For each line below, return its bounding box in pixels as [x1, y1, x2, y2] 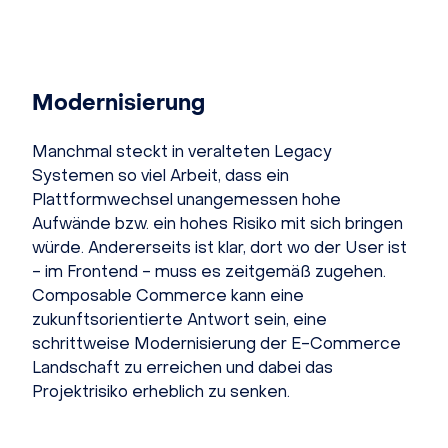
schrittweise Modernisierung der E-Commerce [32, 332, 401, 354]
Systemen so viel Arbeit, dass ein [32, 164, 289, 186]
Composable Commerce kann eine [32, 284, 304, 306]
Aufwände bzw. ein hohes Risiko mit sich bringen [32, 212, 403, 234]
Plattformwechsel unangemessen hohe [32, 188, 341, 210]
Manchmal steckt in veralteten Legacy [32, 140, 332, 162]
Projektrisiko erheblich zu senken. [32, 380, 290, 402]
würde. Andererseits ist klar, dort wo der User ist [32, 236, 407, 258]
